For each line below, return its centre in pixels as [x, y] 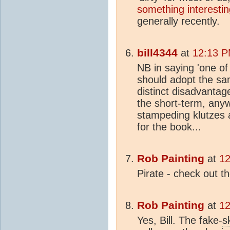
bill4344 [157, 53]
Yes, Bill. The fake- [180, 220]
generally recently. [178, 21]
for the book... [169, 127]
